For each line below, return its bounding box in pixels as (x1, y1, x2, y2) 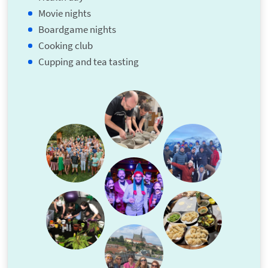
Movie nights (38, 7, 91, 20)
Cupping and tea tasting (38, 55, 139, 69)
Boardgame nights (38, 23, 116, 36)
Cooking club (38, 39, 93, 53)
